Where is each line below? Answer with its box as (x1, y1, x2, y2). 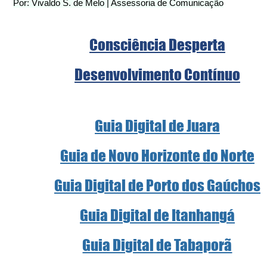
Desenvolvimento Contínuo (74, 65, 240, 83)
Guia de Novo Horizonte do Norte (60, 146, 254, 164)
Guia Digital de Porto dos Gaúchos (54, 176, 260, 194)
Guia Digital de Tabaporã (82, 235, 232, 254)
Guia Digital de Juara (95, 116, 220, 135)
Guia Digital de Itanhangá (80, 206, 235, 224)
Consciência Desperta (89, 35, 225, 54)
